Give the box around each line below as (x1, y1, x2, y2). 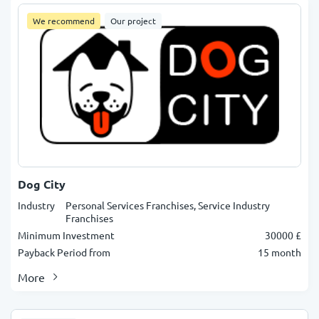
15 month (258, 246, 301, 258)
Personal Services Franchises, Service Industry (66, 199, 270, 211)
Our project (110, 15, 156, 26)
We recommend (33, 15, 95, 26)
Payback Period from (18, 246, 110, 258)
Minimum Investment (18, 229, 115, 241)
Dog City (18, 177, 66, 192)
